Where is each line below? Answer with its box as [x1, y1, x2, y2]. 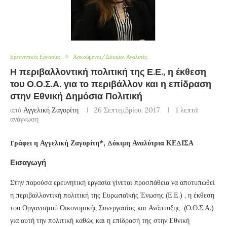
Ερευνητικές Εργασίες [10, 53, 60, 60]
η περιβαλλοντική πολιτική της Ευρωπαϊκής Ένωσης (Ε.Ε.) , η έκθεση [10, 190, 214, 200]
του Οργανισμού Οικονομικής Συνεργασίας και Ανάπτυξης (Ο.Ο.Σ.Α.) [10, 203, 216, 212]
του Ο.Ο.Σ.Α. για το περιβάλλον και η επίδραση [10, 78, 211, 90]
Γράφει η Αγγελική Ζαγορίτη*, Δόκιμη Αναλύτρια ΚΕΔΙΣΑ [10, 138, 194, 147]
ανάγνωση [10, 114, 39, 124]
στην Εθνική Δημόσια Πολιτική [10, 90, 142, 102]
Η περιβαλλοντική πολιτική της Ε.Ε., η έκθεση [10, 65, 206, 78]
